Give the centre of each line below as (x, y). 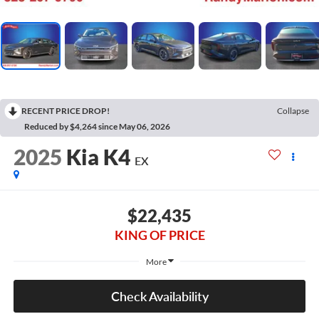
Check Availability (159, 297)
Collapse (293, 110)
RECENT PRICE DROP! (66, 110)
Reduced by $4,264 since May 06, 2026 (97, 126)
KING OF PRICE (159, 235)
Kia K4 (98, 156)
